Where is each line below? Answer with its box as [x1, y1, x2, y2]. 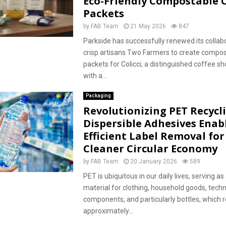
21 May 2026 [130, 23, 166, 30]
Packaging [85, 93, 111, 98]
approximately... [83, 207, 133, 215]
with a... [83, 72, 107, 80]
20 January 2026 [130, 158, 177, 165]
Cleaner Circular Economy [83, 142, 217, 155]
